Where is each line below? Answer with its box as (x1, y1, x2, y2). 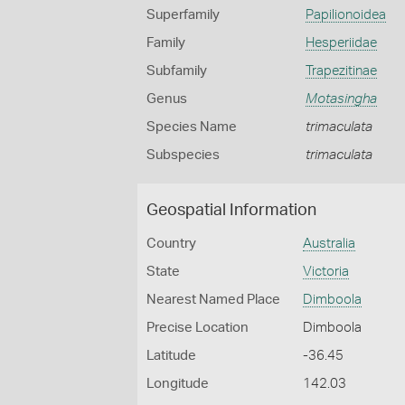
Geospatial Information (146, 202, 316, 219)
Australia (303, 237, 356, 250)
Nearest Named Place (146, 293, 280, 306)
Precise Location (146, 321, 249, 334)
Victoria (303, 265, 350, 278)
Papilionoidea (305, 8, 386, 22)
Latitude (146, 349, 196, 363)
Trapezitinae (305, 64, 377, 78)
